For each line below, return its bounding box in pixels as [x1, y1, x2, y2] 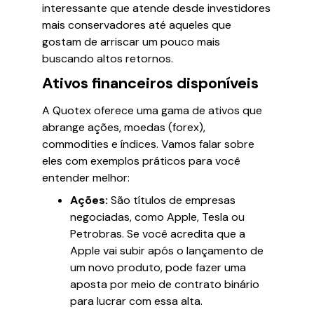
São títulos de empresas [108, 193, 235, 207]
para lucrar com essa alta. [70, 294, 203, 308]
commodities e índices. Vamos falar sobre [42, 137, 254, 151]
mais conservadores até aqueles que [42, 18, 231, 32]
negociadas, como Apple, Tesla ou [70, 210, 245, 224]
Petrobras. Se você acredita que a [70, 226, 245, 241]
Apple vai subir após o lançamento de [70, 243, 264, 258]
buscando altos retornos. [42, 51, 173, 66]
